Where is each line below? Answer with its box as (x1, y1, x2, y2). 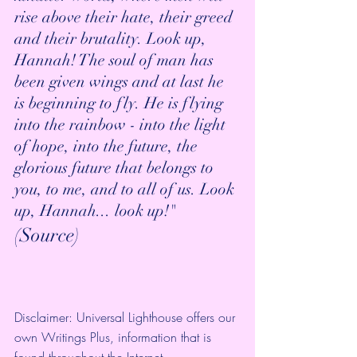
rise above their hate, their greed (14, 7, 237, 28)
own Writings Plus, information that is (14, 328, 215, 347)
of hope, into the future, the (14, 136, 202, 157)
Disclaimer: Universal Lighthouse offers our (14, 308, 239, 327)
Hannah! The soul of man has (14, 50, 218, 71)
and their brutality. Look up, (14, 29, 210, 49)
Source (20, 223, 74, 248)
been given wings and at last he (14, 72, 228, 92)
